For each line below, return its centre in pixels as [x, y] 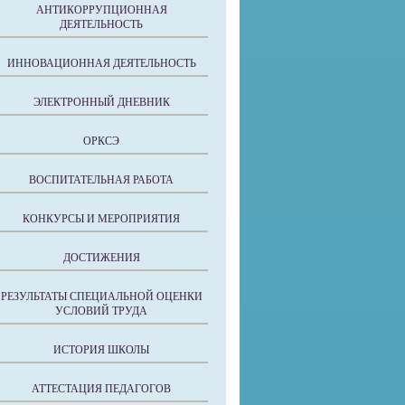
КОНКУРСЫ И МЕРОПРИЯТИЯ [101, 219]
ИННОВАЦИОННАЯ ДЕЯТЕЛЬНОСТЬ [101, 63]
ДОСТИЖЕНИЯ [101, 258]
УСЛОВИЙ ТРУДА [101, 311]
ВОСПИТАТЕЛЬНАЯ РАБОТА [101, 180]
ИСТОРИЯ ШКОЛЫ [101, 350]
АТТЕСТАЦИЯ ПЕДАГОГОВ [101, 389]
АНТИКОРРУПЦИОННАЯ [101, 10]
